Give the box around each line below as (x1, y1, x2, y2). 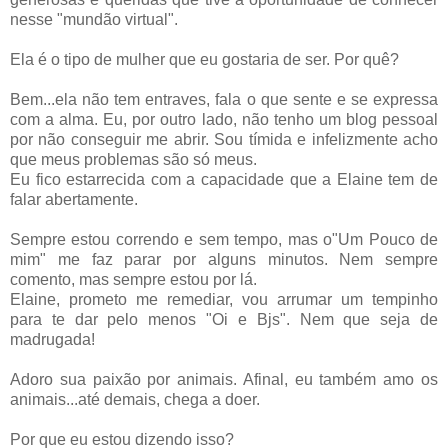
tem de (382, 171, 439, 189)
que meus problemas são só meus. (10, 151, 257, 169)
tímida (248, 131, 292, 149)
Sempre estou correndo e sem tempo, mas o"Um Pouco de (10, 231, 438, 249)
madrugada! (10, 331, 95, 349)
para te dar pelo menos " (10, 311, 213, 329)
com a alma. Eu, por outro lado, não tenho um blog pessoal (10, 111, 438, 129)
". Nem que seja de (279, 311, 439, 329)
